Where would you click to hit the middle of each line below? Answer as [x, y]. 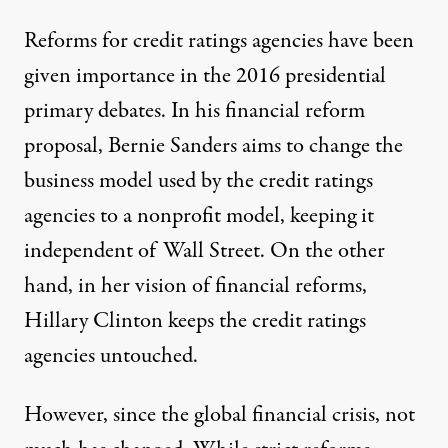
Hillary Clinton [93, 320]
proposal [61, 145]
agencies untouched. [111, 355]
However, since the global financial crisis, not [219, 414]
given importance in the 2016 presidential [205, 75]
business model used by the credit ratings [198, 180]
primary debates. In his [124, 110]
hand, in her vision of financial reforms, [195, 285]
